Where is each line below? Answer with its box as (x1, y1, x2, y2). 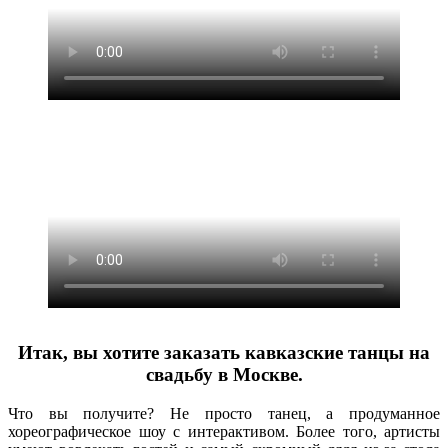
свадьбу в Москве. (145, 364, 303, 386)
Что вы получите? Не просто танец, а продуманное (8, 405, 440, 423)
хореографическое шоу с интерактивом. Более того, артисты (8, 423, 440, 441)
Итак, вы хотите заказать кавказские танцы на (18, 342, 430, 364)
